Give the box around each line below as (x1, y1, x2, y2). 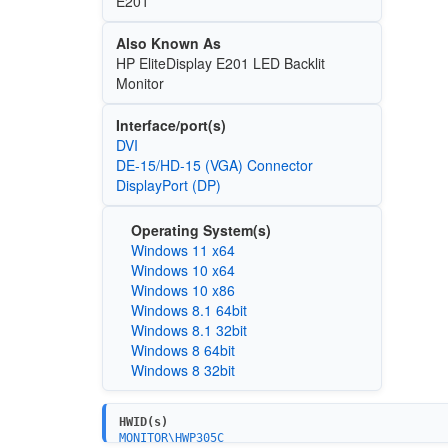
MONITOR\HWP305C (118, 431, 224, 446)
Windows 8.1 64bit (130, 299, 247, 320)
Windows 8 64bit (130, 339, 235, 360)
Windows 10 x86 (130, 279, 235, 300)
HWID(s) (118, 415, 168, 430)
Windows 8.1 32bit (130, 319, 247, 340)
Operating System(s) (130, 219, 271, 240)
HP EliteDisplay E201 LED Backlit (115, 53, 325, 74)
